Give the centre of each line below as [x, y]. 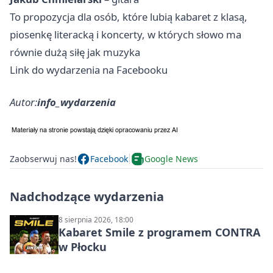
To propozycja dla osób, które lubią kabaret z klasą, [129, 16]
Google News [171, 159]
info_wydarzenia [76, 102]
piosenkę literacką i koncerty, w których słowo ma [126, 34]
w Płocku [83, 246]
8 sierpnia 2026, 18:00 [96, 219]
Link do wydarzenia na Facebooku [89, 69]
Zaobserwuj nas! [43, 159]
